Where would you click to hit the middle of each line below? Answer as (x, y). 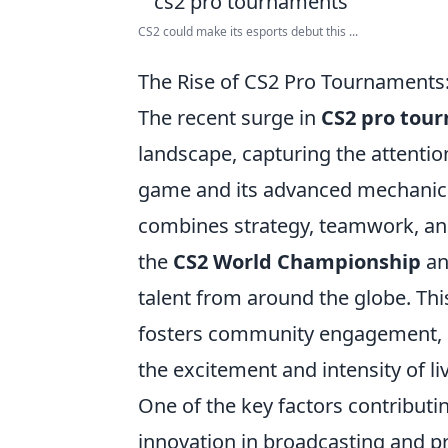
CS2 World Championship (297, 261)
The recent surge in (229, 117)
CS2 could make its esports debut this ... (248, 31)
